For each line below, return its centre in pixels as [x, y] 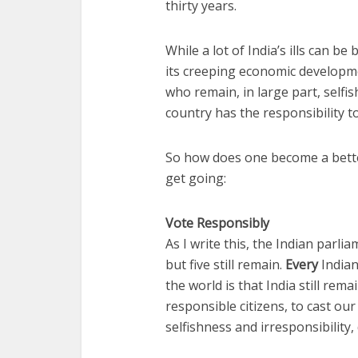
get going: [196, 179]
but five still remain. [225, 265]
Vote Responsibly [217, 223]
